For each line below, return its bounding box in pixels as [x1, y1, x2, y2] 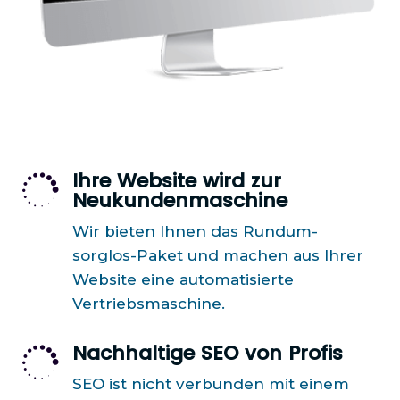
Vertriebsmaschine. [71, 310, 225, 329]
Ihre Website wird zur [71, 182, 281, 211]
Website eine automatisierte [71, 286, 294, 304]
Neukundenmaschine [71, 202, 287, 230]
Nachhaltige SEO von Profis [71, 354, 343, 383]
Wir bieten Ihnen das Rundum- [71, 237, 318, 256]
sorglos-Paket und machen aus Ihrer [71, 262, 363, 280]
